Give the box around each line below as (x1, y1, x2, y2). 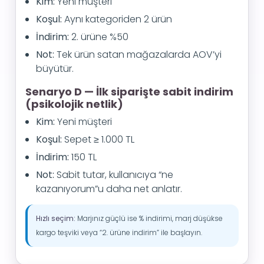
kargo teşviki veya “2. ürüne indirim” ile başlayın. (36, 227, 202, 237)
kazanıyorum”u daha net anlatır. (36, 182, 182, 196)
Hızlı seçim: (36, 213, 75, 223)
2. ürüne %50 (69, 30, 128, 44)
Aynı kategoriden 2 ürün (62, 12, 172, 26)
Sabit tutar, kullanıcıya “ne (54, 168, 173, 181)
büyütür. (36, 62, 74, 75)
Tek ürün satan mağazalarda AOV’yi (54, 48, 222, 61)
